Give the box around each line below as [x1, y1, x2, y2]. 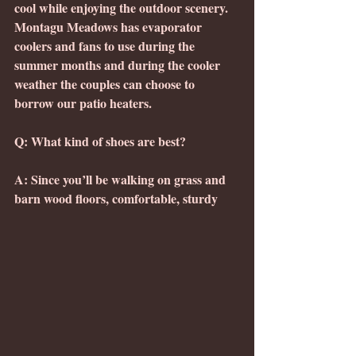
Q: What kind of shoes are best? [14, 132, 186, 151]
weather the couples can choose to [14, 75, 198, 94]
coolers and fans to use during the [14, 37, 198, 56]
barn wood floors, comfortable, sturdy [14, 189, 221, 208]
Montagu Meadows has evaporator [14, 17, 205, 37]
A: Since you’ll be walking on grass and [14, 170, 229, 189]
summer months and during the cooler [14, 56, 223, 75]
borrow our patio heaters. [14, 94, 152, 113]
